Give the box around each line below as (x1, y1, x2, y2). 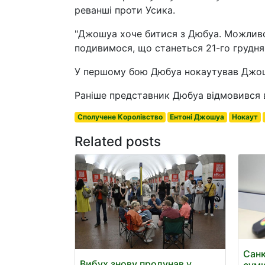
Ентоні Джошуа (170, 112, 225, 121)
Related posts (75, 133, 161, 149)
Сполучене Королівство (77, 112, 163, 121)
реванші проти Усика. (75, 4, 175, 16)
